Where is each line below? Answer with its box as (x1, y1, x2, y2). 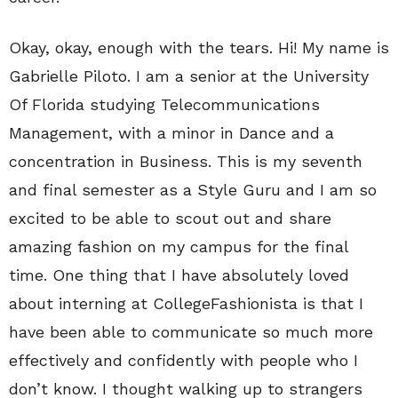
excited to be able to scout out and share (9, 209, 331, 228)
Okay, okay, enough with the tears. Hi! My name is (9, 38, 389, 58)
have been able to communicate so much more (9, 322, 373, 342)
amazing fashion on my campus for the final (9, 237, 348, 257)
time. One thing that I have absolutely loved (9, 266, 349, 285)
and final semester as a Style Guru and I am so (9, 180, 377, 200)
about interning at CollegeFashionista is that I (9, 294, 363, 314)
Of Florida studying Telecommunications (9, 95, 320, 115)
